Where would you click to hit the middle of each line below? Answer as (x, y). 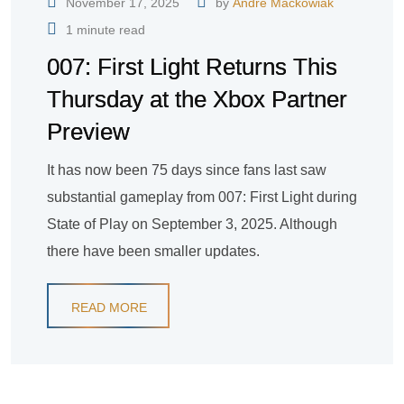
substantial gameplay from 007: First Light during (202, 197)
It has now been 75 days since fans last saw (187, 170)
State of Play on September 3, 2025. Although (192, 225)
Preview (88, 132)
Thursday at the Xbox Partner (197, 100)
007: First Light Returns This (192, 67)
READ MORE (109, 308)
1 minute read (106, 30)
